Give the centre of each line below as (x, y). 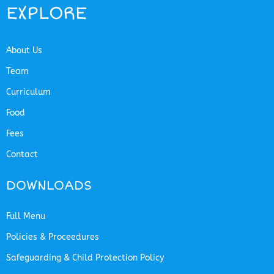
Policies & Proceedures (53, 237)
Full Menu (26, 217)
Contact (22, 155)
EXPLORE (46, 14)
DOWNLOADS (49, 186)
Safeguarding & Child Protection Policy (85, 258)
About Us (24, 51)
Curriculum (28, 92)
